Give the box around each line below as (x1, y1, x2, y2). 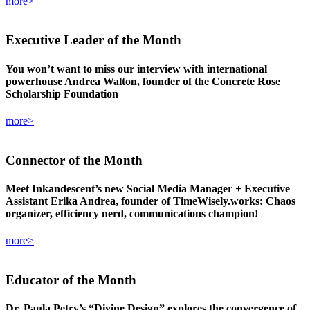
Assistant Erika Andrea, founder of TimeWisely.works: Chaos (6, 194, 295, 207)
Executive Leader (6, 33, 104, 48)
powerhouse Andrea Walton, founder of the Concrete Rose (6, 75, 280, 87)
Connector (6, 152, 65, 167)
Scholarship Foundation (6, 87, 118, 100)
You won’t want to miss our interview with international (6, 62, 267, 75)
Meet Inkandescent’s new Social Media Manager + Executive (6, 182, 290, 194)
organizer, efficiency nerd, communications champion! (6, 207, 258, 219)
